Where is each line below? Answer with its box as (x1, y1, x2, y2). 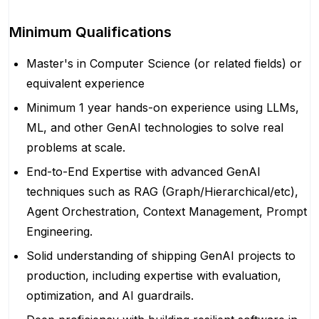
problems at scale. (26, 140, 125, 155)
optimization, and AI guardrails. (26, 288, 194, 303)
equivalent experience (26, 76, 145, 90)
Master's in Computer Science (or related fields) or (26, 56, 302, 70)
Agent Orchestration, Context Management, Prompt (26, 204, 307, 219)
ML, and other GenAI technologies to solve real (26, 120, 283, 135)
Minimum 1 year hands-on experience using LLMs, (26, 100, 299, 115)
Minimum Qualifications (9, 23, 172, 41)
